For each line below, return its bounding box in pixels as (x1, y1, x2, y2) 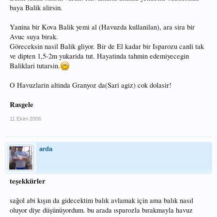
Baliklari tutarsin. (10, 61, 60, 71)
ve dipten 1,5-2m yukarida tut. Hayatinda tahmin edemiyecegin (10, 51, 189, 61)
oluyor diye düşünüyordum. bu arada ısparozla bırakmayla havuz (10, 205, 193, 215)
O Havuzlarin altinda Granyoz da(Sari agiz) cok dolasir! (10, 80, 171, 90)
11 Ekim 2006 (10, 116, 41, 122)
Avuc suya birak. (10, 32, 58, 42)
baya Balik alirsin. (10, 3, 62, 13)
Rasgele (10, 99, 33, 110)
